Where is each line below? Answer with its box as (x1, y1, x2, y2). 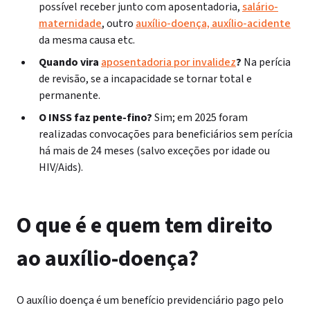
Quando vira (39, 55, 101, 70)
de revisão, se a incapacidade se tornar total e (39, 71, 252, 86)
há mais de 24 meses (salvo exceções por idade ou (39, 143, 270, 158)
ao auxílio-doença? (17, 243, 199, 275)
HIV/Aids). (39, 160, 83, 175)
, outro (102, 16, 136, 31)
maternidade (39, 16, 102, 31)
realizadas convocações (39, 127, 150, 142)
